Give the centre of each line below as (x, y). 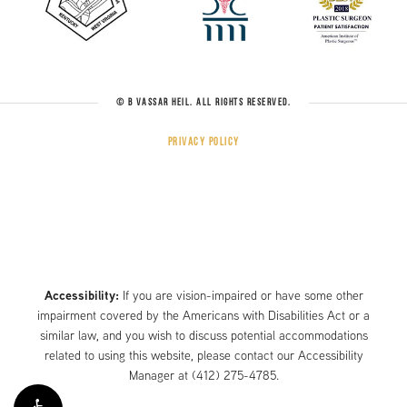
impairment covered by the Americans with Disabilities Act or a (203, 315)
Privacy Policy (203, 142)
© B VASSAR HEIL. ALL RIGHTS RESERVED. (203, 103)
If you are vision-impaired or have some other (241, 295)
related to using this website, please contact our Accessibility (203, 355)
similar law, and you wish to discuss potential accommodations (203, 335)
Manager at (160, 375)
